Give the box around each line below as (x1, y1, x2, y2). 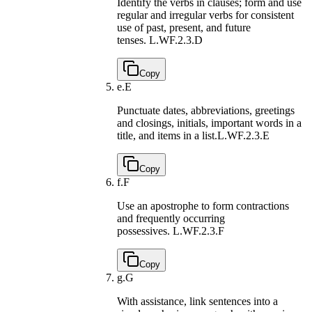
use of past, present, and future (117, 21, 251, 33)
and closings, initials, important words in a (117, 116, 302, 129)
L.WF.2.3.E (217, 129, 270, 141)
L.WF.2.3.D (149, 33, 203, 46)
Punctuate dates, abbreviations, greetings (117, 104, 295, 116)
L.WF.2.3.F (173, 224, 224, 237)
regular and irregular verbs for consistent (117, 8, 294, 21)
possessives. (117, 224, 173, 237)
